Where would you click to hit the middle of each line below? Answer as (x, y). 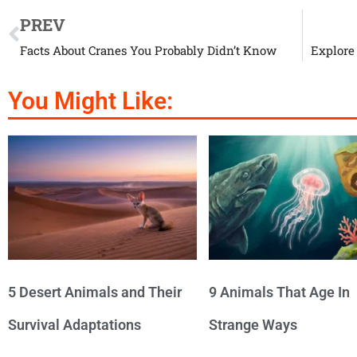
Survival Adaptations (75, 324)
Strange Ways (253, 324)
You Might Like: (90, 100)
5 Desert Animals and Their (95, 292)
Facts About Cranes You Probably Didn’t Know (148, 50)
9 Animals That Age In (279, 292)
